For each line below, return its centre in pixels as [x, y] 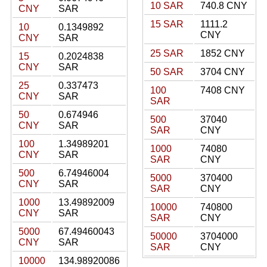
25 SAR [167, 53]
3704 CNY [223, 72]
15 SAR [167, 24]
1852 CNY [223, 53]
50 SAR [167, 72]
